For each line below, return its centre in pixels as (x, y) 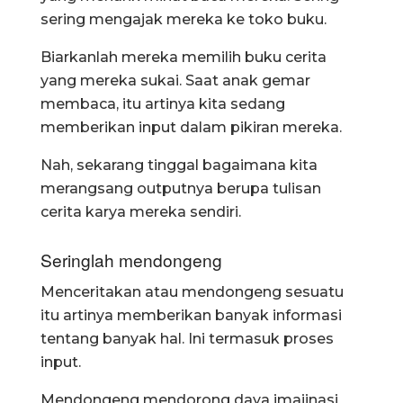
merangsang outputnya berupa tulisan (181, 189)
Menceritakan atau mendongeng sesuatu (192, 292)
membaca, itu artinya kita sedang (163, 104)
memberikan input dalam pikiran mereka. (191, 128)
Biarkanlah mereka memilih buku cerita (184, 58)
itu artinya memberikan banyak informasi (191, 316)
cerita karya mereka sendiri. (141, 212)
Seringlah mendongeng (131, 259)
